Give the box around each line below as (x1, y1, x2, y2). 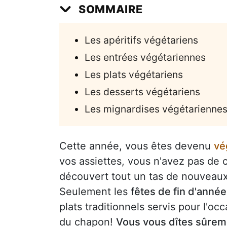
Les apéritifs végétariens (85, 33, 198, 46)
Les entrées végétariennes (85, 51, 206, 63)
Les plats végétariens (85, 68, 183, 81)
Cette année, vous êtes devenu (59, 139, 214, 152)
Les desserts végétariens (85, 85, 200, 98)
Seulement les (59, 185, 131, 198)
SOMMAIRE (79, 2, 143, 16)
